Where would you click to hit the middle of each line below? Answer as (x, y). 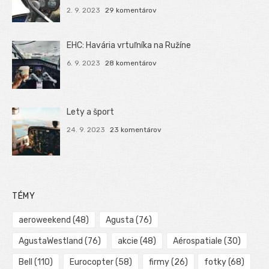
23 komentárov (135, 129)
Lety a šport (91, 112)
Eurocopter (91, 262)
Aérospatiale (197, 241)
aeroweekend (45, 220)
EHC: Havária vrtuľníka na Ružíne (129, 45)
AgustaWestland (51, 241)
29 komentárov (131, 11)
